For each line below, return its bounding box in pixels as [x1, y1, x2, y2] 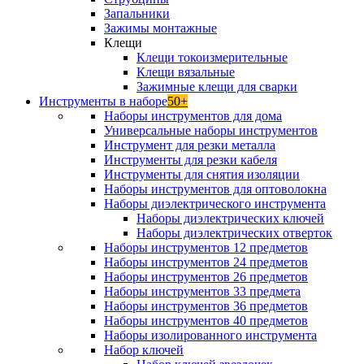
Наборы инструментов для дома [104, 109, 282, 123]
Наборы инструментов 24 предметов [104, 255, 308, 269]
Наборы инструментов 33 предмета [104, 284, 301, 298]
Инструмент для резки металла [104, 138, 275, 152]
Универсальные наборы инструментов [104, 123, 318, 137]
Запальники [104, 6, 170, 20]
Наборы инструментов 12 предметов [104, 240, 308, 254]
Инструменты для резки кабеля [104, 153, 277, 167]
